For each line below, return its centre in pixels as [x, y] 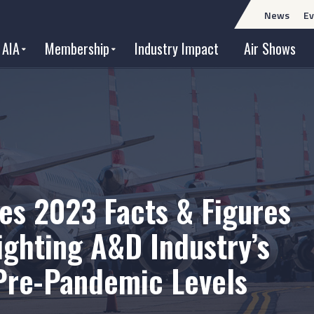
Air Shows [270, 48]
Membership [77, 48]
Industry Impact [177, 48]
